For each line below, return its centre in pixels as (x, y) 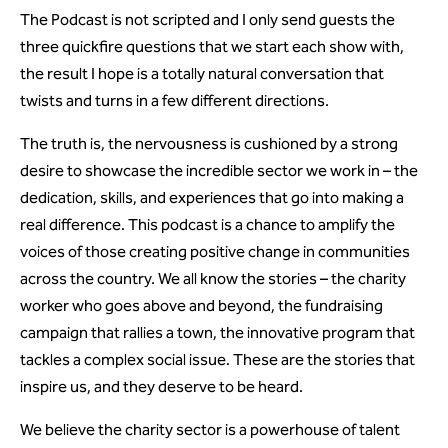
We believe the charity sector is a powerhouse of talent (210, 429)
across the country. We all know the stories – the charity (213, 278)
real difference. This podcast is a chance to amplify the (207, 224)
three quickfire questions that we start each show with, (212, 46)
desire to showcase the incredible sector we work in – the (219, 170)
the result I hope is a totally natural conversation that (202, 73)
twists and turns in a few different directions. (174, 100)
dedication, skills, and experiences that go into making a (212, 197)
